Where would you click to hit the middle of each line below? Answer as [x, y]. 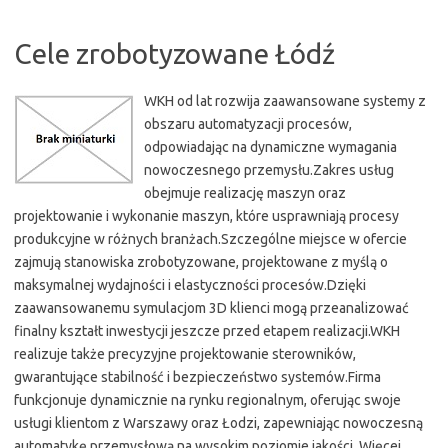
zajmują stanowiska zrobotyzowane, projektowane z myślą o [201, 262]
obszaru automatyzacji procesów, [248, 124]
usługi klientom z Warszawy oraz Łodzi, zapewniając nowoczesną [218, 423]
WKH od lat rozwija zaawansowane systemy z [285, 101]
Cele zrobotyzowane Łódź [174, 53]
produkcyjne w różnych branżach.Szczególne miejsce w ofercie [210, 239]
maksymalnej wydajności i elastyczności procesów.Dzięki [190, 285]
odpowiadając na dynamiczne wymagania [270, 147]
